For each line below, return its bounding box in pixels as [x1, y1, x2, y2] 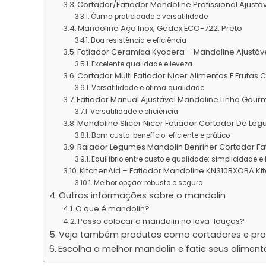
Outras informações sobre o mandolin [58, 189, 226, 201]
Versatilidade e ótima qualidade [91, 83, 204, 93]
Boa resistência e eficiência [90, 35, 186, 45]
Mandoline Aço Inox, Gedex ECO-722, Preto [78, 22, 243, 34]
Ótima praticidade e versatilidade [90, 11, 208, 21]
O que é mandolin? [75, 202, 150, 214]
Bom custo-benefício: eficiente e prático [91, 130, 230, 140]
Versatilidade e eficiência [90, 106, 178, 116]
